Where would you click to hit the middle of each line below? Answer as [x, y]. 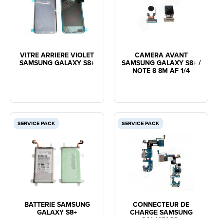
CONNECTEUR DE [161, 205]
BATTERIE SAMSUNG [57, 205]
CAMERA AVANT [161, 55]
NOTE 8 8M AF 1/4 [161, 71]
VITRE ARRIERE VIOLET [57, 55]
